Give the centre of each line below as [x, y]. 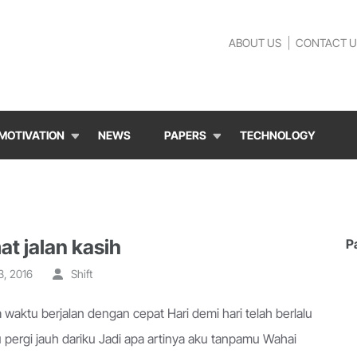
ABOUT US [255, 43]
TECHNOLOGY [278, 135]
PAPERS [185, 135]
